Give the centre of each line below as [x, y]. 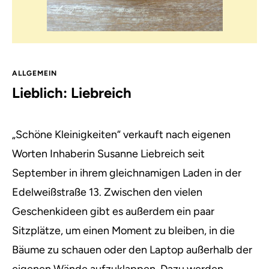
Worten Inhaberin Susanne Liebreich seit [108, 154]
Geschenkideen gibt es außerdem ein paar [113, 211]
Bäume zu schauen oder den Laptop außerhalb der [132, 250]
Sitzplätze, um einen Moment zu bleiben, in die [123, 231]
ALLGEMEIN [35, 73]
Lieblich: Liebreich [72, 93]
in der [228, 173]
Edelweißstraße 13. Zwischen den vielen [107, 192]
